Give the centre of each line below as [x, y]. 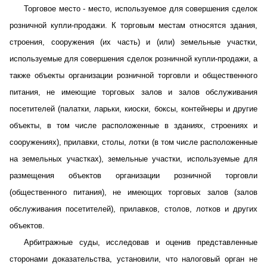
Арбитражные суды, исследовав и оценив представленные [141, 242]
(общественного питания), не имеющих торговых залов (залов [133, 192]
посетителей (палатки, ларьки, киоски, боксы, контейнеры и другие [133, 109]
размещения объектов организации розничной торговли [133, 176]
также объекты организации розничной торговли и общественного [133, 75]
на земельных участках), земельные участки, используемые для [133, 159]
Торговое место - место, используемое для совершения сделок [141, 9]
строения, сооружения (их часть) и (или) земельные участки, [133, 42]
